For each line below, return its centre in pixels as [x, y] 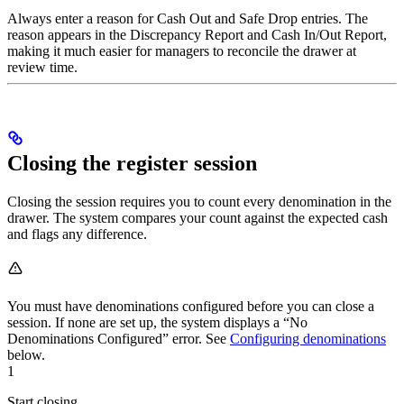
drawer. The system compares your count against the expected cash [197, 218]
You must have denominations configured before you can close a [191, 307]
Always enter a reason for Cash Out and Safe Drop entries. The [188, 19]
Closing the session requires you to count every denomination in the [199, 202]
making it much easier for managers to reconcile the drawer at [182, 51]
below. [26, 355]
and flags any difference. [77, 234]
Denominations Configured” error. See [119, 339]
